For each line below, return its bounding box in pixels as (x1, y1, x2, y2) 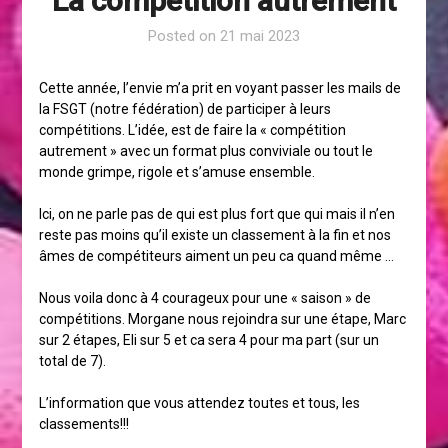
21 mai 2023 (220, 27, 300, 46)
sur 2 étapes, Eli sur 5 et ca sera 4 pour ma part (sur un (38, 332, 379, 349)
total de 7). (38, 353, 106, 370)
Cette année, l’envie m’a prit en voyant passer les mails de (38, 80, 401, 97)
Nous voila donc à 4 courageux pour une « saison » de (38, 290, 371, 307)
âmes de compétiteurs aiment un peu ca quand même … (38, 248, 394, 265)
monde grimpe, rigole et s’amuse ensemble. (38, 164, 315, 181)
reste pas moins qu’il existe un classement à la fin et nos (38, 227, 391, 244)
